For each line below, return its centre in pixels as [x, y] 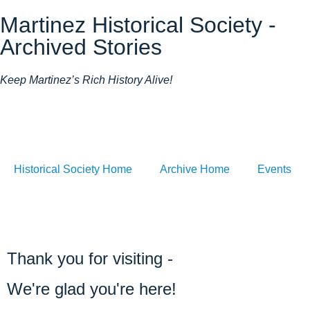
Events [274, 170]
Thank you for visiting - [90, 259]
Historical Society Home [73, 170]
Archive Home [195, 170]
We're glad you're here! [92, 289]
